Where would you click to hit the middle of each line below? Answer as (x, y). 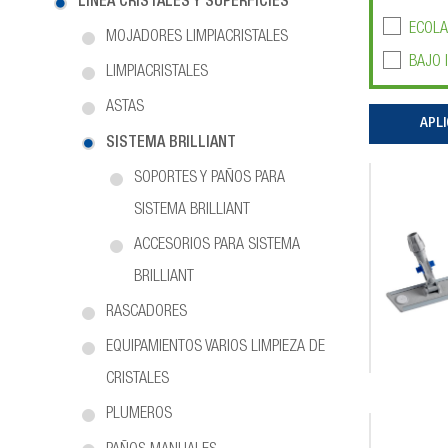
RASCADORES (146, 313)
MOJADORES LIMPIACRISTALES (197, 37)
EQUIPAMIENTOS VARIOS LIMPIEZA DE (215, 348)
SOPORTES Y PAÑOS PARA (209, 178)
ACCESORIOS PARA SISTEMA (217, 245)
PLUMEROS (139, 415)
